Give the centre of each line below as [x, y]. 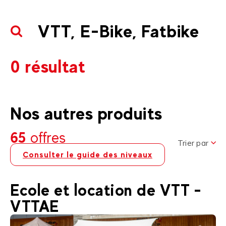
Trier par [193, 143]
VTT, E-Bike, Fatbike [119, 31]
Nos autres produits [86, 114]
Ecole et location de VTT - [106, 190]
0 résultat [48, 67]
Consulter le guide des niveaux [88, 155]
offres [48, 138]
